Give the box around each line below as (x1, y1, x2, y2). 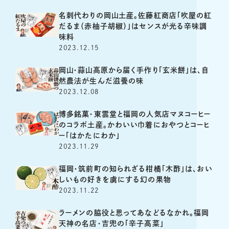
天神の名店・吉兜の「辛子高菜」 (59, 219, 164, 227)
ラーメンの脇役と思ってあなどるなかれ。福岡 (59, 209, 210, 216)
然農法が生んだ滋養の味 (59, 77, 144, 84)
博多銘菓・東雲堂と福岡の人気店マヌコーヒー (59, 110, 211, 118)
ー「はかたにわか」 (59, 131, 121, 139)
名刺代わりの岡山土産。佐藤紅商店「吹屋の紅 (59, 11, 212, 19)
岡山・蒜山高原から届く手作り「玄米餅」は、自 (59, 66, 209, 74)
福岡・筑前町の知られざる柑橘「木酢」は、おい (59, 165, 213, 172)
